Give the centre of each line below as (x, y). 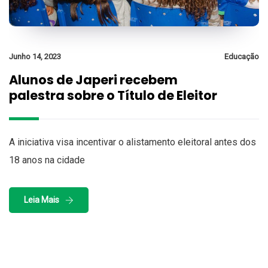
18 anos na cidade (47, 160)
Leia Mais (42, 200)
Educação (242, 57)
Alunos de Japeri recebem (93, 80)
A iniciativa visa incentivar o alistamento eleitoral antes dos (133, 142)
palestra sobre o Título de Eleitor (113, 96)
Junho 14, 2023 (35, 57)
